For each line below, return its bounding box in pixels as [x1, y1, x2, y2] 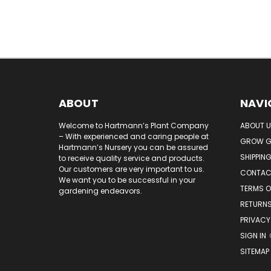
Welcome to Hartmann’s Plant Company [58, 120, 209, 131]
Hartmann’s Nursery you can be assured [58, 142, 208, 153]
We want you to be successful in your [58, 175, 195, 186]
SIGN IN [240, 230, 268, 241]
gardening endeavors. [58, 186, 142, 197]
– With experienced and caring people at [58, 131, 209, 142]
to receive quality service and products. [58, 153, 204, 164]
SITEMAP [240, 246, 269, 257]
